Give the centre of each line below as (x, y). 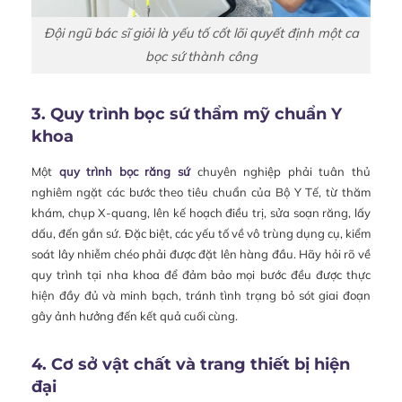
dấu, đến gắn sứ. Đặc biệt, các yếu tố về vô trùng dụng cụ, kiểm (201, 233)
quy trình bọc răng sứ (125, 171)
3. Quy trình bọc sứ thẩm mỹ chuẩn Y (187, 114)
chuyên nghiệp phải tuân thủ (281, 171)
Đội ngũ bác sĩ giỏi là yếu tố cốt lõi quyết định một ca (201, 33)
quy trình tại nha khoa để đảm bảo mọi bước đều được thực (201, 274)
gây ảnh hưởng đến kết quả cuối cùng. (135, 315)
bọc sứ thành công (201, 57)
